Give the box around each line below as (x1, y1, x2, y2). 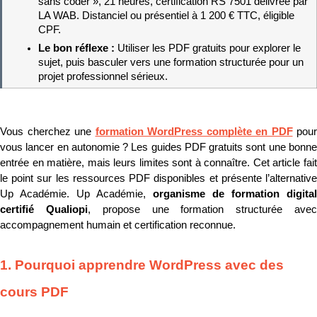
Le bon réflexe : (38, 42, 117, 54)
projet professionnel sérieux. (38, 71, 168, 83)
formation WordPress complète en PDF (95, 126, 293, 138)
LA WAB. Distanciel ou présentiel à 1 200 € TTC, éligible (38, 10, 294, 22)
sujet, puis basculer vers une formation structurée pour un (38, 57, 304, 69)
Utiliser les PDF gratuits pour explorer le (117, 42, 301, 54)
